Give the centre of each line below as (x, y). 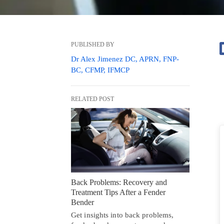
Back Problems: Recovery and (119, 182)
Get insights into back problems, (122, 215)
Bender (82, 202)
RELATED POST (92, 99)
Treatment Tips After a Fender (118, 192)
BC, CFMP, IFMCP (100, 70)
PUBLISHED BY (93, 45)
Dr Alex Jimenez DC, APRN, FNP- (125, 59)
